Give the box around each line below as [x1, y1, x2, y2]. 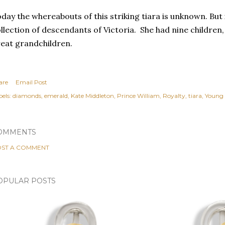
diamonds [13, 91, 41, 99]
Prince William [117, 91, 160, 99]
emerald [44, 91, 68, 99]
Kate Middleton [71, 91, 114, 99]
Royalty [163, 91, 185, 99]
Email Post [16, 78, 47, 86]
